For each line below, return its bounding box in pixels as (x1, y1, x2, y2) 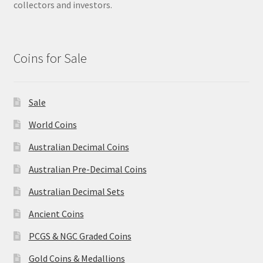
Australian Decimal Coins (28, 140, 129, 153)
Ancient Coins (28, 207, 84, 220)
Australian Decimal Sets (28, 185, 124, 197)
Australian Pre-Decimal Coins (28, 163, 147, 175)
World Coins (28, 118, 77, 130)
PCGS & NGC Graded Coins (28, 230, 131, 242)
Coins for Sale (13, 49, 87, 66)
